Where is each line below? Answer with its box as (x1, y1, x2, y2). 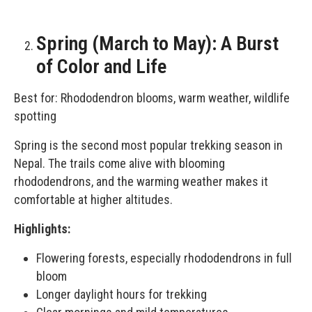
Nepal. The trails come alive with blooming (14, 155, 225, 171)
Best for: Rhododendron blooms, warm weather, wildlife (14, 90, 290, 105)
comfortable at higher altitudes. (14, 192, 173, 207)
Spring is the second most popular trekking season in (14, 137, 283, 153)
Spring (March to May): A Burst (36, 31, 279, 55)
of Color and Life (36, 54, 166, 78)
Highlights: (14, 221, 70, 236)
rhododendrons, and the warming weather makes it (14, 173, 268, 189)
